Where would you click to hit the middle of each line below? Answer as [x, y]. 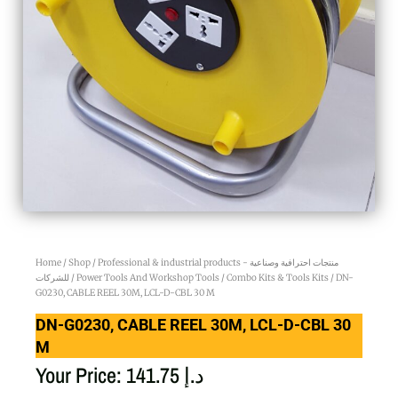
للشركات [52, 277]
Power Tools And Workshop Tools [148, 277]
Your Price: [81, 374]
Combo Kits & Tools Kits [278, 277]
